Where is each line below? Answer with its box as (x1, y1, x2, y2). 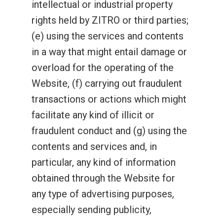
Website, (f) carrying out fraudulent (32, 77, 182, 89)
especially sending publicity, (32, 204, 151, 216)
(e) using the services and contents (32, 30, 184, 42)
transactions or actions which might (32, 93, 186, 105)
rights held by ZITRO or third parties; (32, 14, 188, 26)
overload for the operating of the (32, 62, 174, 74)
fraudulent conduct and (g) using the (32, 125, 187, 137)
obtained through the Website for (32, 172, 175, 184)
